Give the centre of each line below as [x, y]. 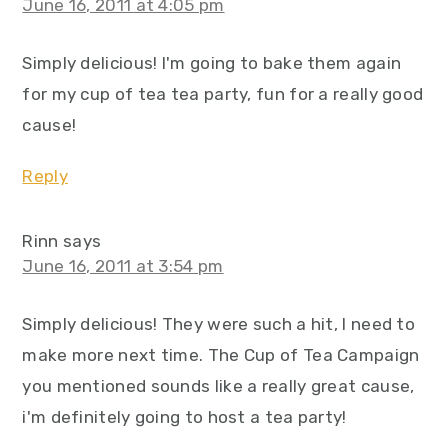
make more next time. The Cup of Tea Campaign [221, 355]
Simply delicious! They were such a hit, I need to [219, 324]
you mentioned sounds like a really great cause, [218, 386]
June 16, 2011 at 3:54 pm [123, 266]
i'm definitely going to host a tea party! [184, 417]
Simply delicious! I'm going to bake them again [212, 63]
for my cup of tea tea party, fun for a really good [223, 94]
